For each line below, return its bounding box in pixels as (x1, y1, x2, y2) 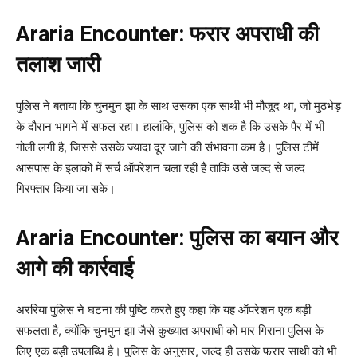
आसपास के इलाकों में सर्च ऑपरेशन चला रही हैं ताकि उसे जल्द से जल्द (16, 160, 305, 176)
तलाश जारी (16, 52, 100, 78)
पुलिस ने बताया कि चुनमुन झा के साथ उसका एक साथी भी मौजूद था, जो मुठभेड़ (16, 98, 341, 114)
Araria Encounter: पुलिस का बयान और (16, 226, 339, 252)
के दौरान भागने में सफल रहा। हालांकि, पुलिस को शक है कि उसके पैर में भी (16, 119, 324, 135)
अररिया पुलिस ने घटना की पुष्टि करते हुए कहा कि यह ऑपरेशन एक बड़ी (16, 302, 311, 318)
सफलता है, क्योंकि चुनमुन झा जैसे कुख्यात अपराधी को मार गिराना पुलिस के (16, 323, 324, 339)
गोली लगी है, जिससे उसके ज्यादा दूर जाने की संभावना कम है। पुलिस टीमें (16, 139, 319, 155)
